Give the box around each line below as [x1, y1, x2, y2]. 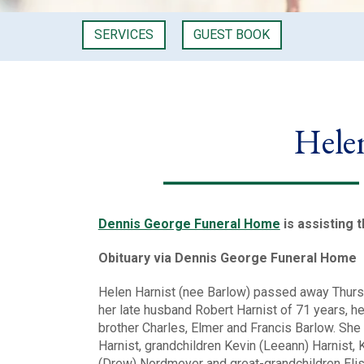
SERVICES [93, 27, 154, 43]
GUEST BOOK [193, 27, 271, 43]
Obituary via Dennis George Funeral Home [97, 249, 357, 266]
